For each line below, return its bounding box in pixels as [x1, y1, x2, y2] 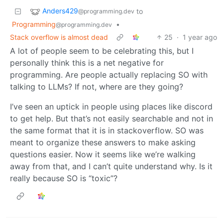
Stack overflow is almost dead [10, 32, 108, 41]
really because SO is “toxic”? [10, 173, 117, 183]
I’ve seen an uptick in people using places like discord [10, 101, 213, 111]
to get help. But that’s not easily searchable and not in [10, 113, 213, 123]
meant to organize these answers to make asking [10, 137, 196, 147]
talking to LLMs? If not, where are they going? [10, 81, 183, 92]
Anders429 [42, 6, 78, 15]
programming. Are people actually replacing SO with [10, 69, 208, 80]
